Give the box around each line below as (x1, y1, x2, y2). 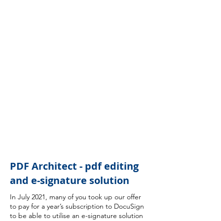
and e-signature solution (10, 174, 129, 187)
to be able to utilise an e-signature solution (10, 211, 143, 220)
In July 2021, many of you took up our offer (10, 192, 141, 201)
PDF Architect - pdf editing (10, 159, 139, 173)
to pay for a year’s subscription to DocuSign (10, 202, 144, 211)
